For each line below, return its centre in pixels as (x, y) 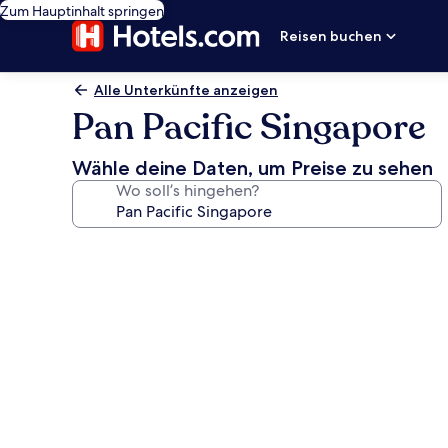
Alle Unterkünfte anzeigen (186, 90)
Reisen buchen (331, 36)
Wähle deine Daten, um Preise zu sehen (252, 168)
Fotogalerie (137, 249)
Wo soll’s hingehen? (187, 190)
